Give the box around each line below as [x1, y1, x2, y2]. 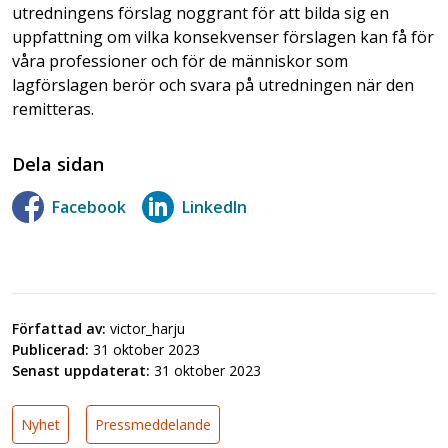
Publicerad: [12, 339, 89, 359]
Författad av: [12, 318, 106, 338]
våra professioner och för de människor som [12, 49, 348, 72]
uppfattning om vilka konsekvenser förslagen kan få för [12, 25, 434, 48]
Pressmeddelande [95, 414, 211, 434]
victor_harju [110, 318, 185, 338]
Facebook [52, 195, 126, 218]
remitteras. [12, 97, 94, 120]
